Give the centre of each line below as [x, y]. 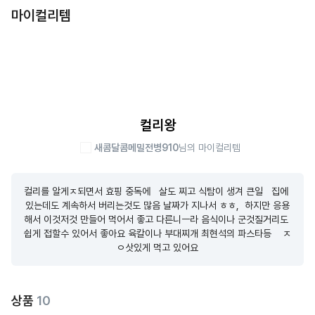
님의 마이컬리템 [210, 148]
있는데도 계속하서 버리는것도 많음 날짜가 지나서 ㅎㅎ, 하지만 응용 [157, 205]
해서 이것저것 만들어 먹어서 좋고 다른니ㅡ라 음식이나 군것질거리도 [156, 219]
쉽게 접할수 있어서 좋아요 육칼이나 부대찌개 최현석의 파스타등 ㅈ [157, 233]
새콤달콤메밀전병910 [136, 148]
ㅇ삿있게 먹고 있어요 [157, 247]
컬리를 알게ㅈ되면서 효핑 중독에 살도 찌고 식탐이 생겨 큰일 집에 [156, 191]
